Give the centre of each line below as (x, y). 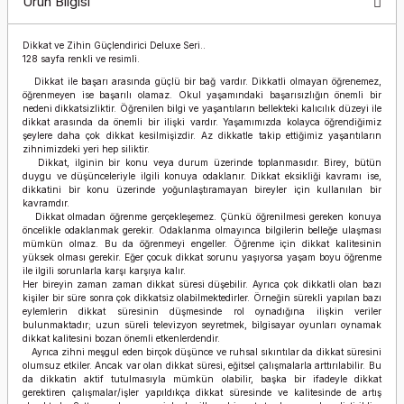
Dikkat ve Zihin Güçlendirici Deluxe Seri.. (114, 45)
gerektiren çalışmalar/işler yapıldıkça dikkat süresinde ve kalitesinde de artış (202, 392)
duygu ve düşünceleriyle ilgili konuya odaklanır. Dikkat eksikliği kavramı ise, (202, 176)
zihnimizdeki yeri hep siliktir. (86, 149)
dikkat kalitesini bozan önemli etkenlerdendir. (121, 338)
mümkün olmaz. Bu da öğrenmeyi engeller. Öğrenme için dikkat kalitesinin (202, 243)
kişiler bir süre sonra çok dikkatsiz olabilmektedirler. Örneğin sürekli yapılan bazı (202, 298)
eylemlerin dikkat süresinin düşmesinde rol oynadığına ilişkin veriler (202, 311)
